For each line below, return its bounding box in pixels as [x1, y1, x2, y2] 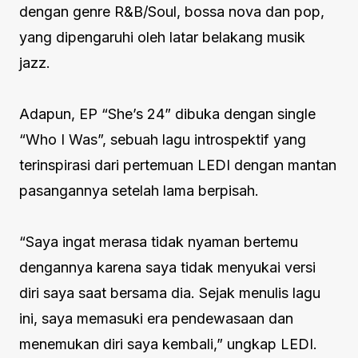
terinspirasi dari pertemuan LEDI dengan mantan [19, 157, 336, 174]
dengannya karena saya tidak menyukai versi [19, 259, 316, 276]
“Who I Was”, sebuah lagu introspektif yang [19, 131, 306, 149]
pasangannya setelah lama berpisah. [19, 182, 263, 200]
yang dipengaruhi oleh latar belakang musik [19, 29, 305, 46]
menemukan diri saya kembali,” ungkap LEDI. [19, 336, 317, 353]
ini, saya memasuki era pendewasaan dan [19, 310, 293, 328]
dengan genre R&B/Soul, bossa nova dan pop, [19, 3, 324, 21]
